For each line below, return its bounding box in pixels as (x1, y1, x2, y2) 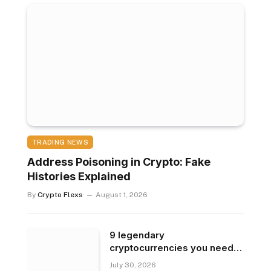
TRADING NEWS (32, 138, 88, 146)
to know (109, 254, 146, 266)
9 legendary (109, 229, 165, 241)
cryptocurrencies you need (109, 241, 234, 253)
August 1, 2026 (96, 190, 148, 199)
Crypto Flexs (38, 190, 83, 199)
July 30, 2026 (109, 260, 157, 269)
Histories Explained (27, 169, 131, 183)
